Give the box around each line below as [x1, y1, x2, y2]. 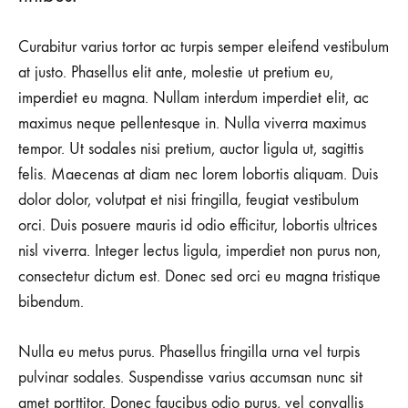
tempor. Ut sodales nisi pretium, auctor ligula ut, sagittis [18, 139, 363, 159]
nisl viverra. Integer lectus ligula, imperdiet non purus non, [18, 241, 381, 261]
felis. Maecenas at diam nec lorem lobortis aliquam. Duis [18, 165, 378, 185]
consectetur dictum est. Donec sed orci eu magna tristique [18, 267, 381, 287]
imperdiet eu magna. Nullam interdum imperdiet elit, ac [18, 88, 369, 108]
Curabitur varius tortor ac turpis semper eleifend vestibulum [18, 37, 389, 57]
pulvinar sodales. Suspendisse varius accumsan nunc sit [18, 368, 362, 388]
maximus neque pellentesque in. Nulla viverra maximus [18, 114, 366, 134]
